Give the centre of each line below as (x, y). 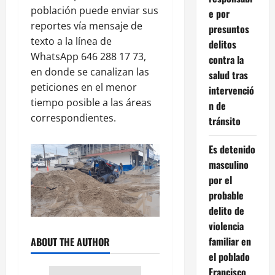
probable (226, 195)
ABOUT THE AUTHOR (70, 242)
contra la (226, 59)
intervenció (231, 90)
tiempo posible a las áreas (91, 102)
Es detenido (232, 149)
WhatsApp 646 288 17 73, (88, 56)
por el (220, 180)
